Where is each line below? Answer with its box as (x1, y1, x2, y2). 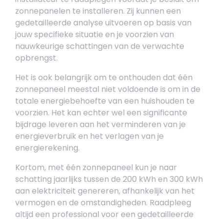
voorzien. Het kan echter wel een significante (15, 107, 187, 118)
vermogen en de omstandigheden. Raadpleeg (15, 197, 191, 208)
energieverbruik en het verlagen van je (15, 131, 164, 142)
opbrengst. (15, 52, 58, 64)
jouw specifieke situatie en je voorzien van (15, 29, 174, 40)
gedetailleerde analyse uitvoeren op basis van (15, 17, 192, 28)
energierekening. (15, 142, 80, 153)
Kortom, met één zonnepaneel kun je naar (15, 162, 177, 173)
